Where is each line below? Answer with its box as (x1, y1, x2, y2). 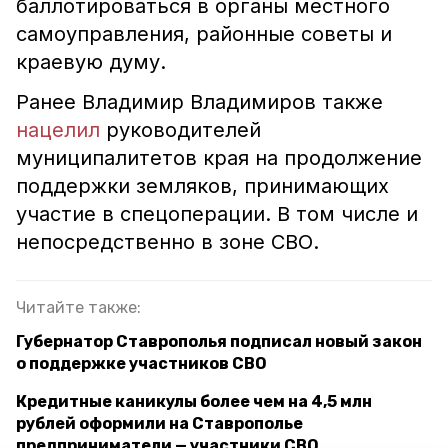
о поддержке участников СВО (16, 354, 267, 373)
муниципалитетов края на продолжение (16, 146, 422, 170)
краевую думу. (16, 50, 166, 74)
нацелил (16, 118, 100, 142)
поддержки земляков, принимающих (16, 174, 389, 198)
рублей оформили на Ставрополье (16, 414, 303, 433)
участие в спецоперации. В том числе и (16, 202, 418, 226)
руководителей (100, 118, 261, 142)
